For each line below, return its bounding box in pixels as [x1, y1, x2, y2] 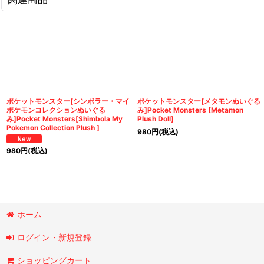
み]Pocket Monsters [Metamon [137, 105, 244, 114]
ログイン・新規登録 [17, 232, 92, 243]
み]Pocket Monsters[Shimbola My [6, 114, 123, 123]
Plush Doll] [137, 114, 174, 123]
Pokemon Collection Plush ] [6, 123, 100, 132]
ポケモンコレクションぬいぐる [6, 105, 105, 114]
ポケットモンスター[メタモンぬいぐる [137, 96, 261, 105]
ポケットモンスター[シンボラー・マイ [6, 96, 130, 105]
